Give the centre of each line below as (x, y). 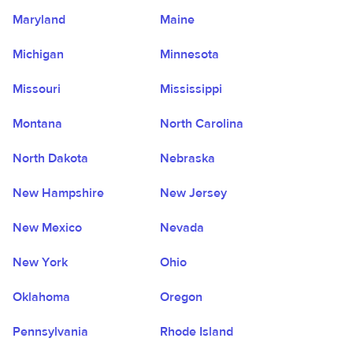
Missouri (37, 89)
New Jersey (194, 193)
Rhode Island (197, 332)
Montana (37, 124)
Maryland (39, 20)
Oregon (182, 297)
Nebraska (188, 158)
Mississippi (191, 89)
